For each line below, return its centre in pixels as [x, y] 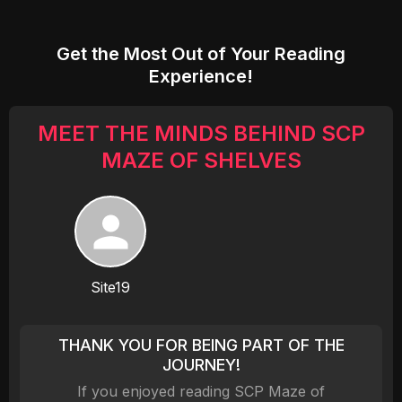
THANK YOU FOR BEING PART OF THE [201, 345]
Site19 [110, 287]
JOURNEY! [201, 365]
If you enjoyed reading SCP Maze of [201, 391]
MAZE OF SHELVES [201, 160]
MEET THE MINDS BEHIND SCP [201, 133]
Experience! [201, 76]
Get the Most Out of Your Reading [201, 54]
